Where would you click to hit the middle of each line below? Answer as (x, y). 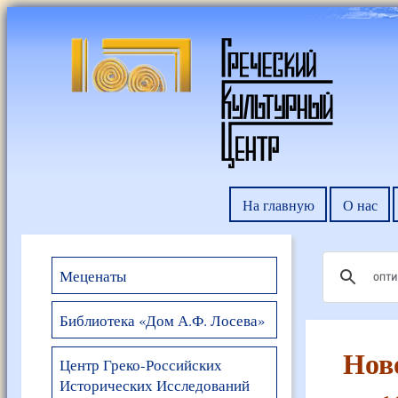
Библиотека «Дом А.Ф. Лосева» (162, 320)
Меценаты (92, 275)
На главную (278, 204)
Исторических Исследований (154, 385)
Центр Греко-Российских (140, 364)
